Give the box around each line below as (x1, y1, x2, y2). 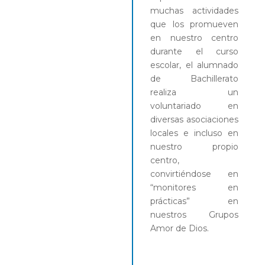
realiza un (150, 86, 239, 98)
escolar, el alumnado (150, 59, 239, 70)
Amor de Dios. (150, 222, 209, 234)
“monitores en (150, 182, 239, 193)
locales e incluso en (150, 127, 239, 138)
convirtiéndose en (150, 168, 239, 179)
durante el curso (150, 46, 239, 57)
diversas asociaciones (150, 114, 239, 125)
